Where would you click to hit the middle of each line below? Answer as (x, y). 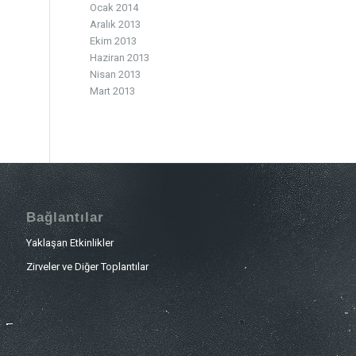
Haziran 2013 (120, 58)
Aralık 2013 (116, 24)
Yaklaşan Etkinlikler (70, 243)
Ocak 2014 (114, 8)
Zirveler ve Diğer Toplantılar (88, 267)
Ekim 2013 (114, 41)
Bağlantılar (66, 218)
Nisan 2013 (116, 74)
